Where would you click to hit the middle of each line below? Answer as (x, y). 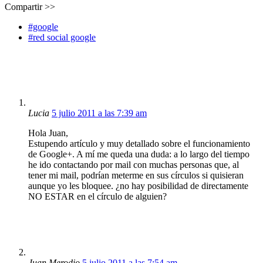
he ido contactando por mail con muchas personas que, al (134, 164)
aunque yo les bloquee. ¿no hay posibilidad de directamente (138, 186)
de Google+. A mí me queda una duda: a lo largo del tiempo (139, 154)
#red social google (62, 37)
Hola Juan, (48, 133)
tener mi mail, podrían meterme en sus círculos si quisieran (136, 175)
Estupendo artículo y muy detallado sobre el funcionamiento (139, 143)
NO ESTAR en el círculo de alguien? (97, 196)
